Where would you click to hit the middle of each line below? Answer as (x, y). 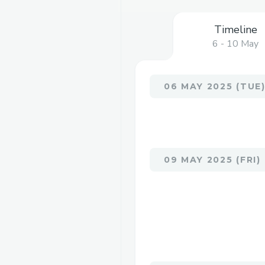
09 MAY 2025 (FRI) (212, 160)
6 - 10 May (235, 43)
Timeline (235, 29)
